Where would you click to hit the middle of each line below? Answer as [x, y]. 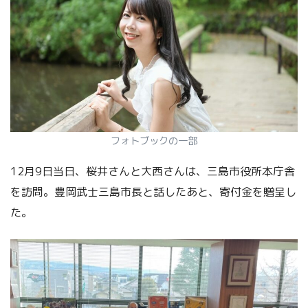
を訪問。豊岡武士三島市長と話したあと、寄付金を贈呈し [153, 191]
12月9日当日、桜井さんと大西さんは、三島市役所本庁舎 [153, 171]
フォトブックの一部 [154, 141]
